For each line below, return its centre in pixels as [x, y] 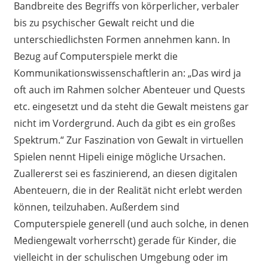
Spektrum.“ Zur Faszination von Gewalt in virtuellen [128, 140]
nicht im [33, 123]
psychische [66, 22]
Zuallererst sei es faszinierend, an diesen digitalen [125, 173]
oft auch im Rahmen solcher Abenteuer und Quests [129, 89]
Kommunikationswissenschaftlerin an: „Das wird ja [127, 73]
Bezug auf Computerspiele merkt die [95, 56]
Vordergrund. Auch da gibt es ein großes [144, 123]
